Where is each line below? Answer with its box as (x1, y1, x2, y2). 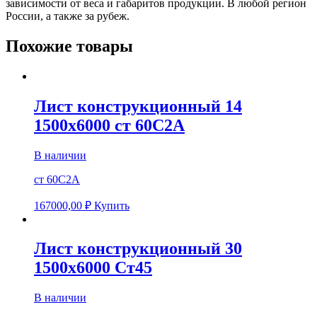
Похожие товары (6, 36, 133, 55)
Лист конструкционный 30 (34, 239, 242, 258)
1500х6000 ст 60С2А (34, 115, 185, 134)
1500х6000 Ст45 (34, 258, 152, 277)
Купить (94, 199, 129, 212)
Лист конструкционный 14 (34, 96, 242, 115)
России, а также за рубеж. (6, 9, 129, 22)
